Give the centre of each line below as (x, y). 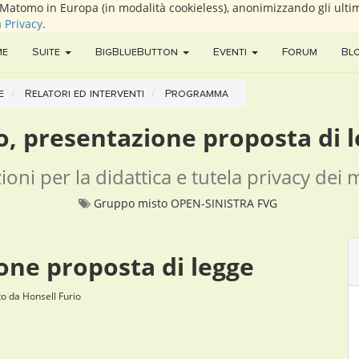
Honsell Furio (51, 296)
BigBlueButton (137, 52)
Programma (197, 93)
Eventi (230, 52)
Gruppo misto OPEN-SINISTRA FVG (185, 203)
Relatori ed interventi (85, 93)
